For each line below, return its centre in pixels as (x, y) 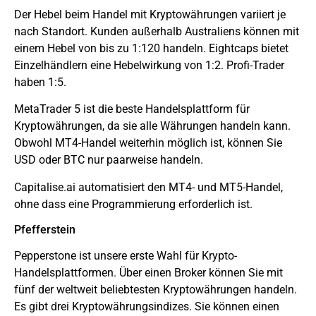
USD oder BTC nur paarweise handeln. (109, 160)
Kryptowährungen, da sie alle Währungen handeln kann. (152, 126)
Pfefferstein (45, 230)
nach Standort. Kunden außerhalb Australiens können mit (157, 32)
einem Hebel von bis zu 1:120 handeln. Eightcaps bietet (151, 49)
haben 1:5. (40, 83)
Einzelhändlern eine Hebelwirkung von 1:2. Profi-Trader (149, 66)
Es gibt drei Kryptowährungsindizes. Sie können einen (147, 307)
